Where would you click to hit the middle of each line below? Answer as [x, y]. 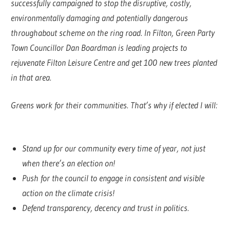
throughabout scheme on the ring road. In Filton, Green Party [113, 32]
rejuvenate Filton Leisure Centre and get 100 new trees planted [114, 62]
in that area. [31, 77]
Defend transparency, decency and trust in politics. [105, 207]
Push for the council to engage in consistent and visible [113, 178]
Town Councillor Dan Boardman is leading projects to [99, 47]
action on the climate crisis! [70, 193]
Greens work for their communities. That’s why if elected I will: [114, 105]
